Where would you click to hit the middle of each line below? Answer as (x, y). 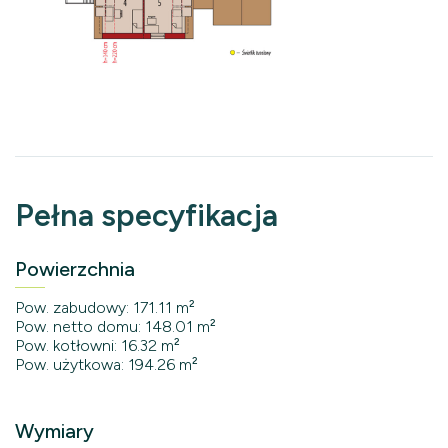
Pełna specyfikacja (146, 216)
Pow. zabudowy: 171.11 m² (105, 308)
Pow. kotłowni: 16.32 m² (97, 346)
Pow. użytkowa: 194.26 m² (106, 365)
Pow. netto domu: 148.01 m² (115, 327)
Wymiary (54, 431)
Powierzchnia (75, 269)
